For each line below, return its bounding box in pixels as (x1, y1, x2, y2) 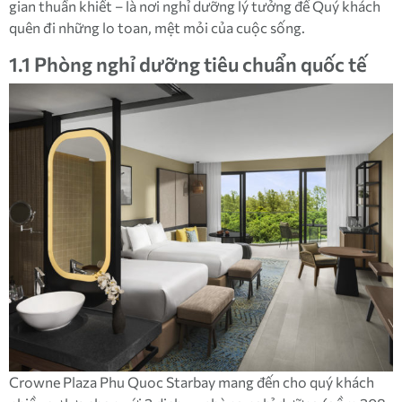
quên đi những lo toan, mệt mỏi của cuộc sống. (9, 19, 305, 36)
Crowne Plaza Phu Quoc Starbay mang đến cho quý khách (9, 373, 374, 390)
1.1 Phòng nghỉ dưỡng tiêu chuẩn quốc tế (9, 52, 367, 76)
